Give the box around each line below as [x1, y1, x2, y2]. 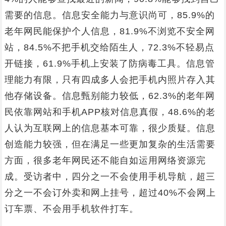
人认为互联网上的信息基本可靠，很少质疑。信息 [4, 123, 215, 133]
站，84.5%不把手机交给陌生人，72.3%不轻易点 [4, 42, 214, 52]
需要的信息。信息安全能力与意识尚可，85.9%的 [4, 10, 215, 20]
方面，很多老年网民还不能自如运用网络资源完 [4, 155, 206, 165]
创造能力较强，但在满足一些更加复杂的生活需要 [4, 139, 215, 149]
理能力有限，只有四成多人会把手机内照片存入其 [4, 75, 215, 85]
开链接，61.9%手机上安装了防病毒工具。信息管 [4, 59, 215, 69]
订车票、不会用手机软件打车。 [4, 204, 139, 214]
